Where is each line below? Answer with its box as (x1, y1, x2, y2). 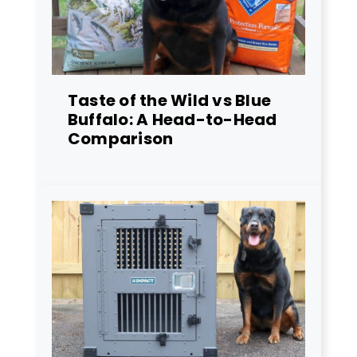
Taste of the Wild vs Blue (68, 88, 272, 112)
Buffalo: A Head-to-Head (68, 108, 277, 131)
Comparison (68, 127, 174, 150)
